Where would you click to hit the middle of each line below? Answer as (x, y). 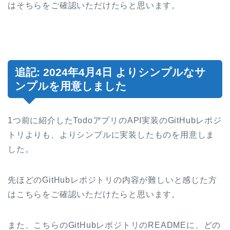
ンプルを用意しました (71, 86)
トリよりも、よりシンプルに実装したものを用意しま (111, 135)
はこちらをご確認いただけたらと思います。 (94, 194)
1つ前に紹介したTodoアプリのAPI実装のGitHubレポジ (115, 120)
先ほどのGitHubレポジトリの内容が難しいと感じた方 (112, 180)
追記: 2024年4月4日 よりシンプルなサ (110, 72)
